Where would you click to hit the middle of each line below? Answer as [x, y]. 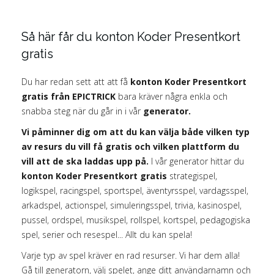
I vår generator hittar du [196, 161]
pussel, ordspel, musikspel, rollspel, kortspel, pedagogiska [136, 220]
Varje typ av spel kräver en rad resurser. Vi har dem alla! [131, 255]
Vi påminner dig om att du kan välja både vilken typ [135, 132]
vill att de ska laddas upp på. [85, 161]
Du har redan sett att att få [76, 82]
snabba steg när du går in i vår [82, 111]
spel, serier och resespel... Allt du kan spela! [107, 235]
